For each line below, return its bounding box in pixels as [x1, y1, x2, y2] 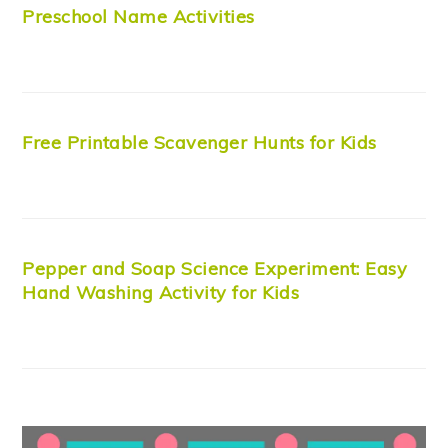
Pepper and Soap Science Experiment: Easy [22, 257, 408, 281]
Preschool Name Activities [22, 5, 255, 29]
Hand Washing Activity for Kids [22, 281, 300, 305]
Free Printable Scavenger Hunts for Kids [22, 131, 377, 155]
